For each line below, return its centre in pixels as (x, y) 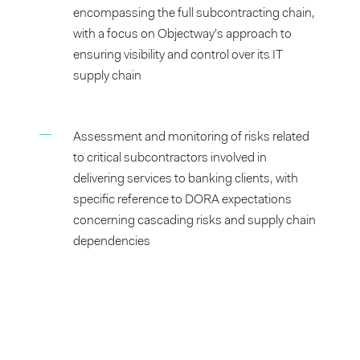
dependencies (112, 242)
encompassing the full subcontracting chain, (194, 14)
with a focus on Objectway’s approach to (183, 35)
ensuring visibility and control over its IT (178, 55)
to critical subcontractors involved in (170, 158)
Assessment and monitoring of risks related (192, 137)
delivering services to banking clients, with (186, 179)
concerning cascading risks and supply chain (195, 221)
